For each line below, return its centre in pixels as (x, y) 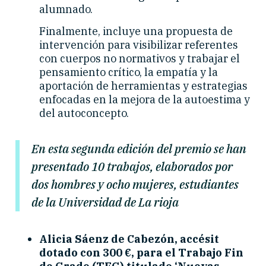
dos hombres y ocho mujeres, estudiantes (135, 185)
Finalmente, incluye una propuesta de (136, 31)
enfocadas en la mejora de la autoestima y (145, 100)
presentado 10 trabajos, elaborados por (132, 167)
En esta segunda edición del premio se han (139, 149)
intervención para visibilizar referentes (139, 45)
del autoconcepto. (84, 113)
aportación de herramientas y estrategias (143, 86)
